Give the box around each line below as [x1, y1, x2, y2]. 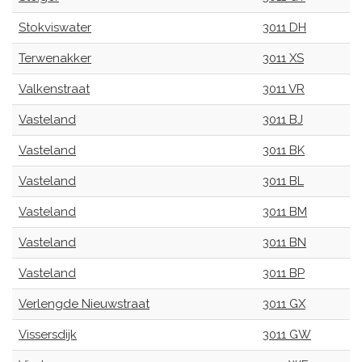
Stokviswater [19, 20, 91, 35]
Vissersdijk [19, 327, 77, 342]
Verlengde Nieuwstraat [19, 297, 149, 311]
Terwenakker [19, 51, 91, 65]
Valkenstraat [19, 82, 90, 96]
